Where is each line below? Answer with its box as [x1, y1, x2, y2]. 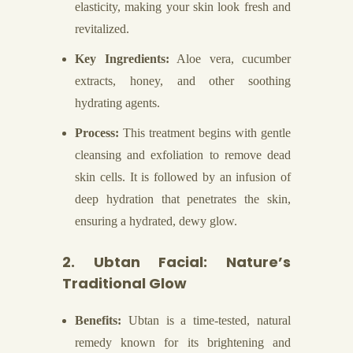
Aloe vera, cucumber [169, 52, 291, 65]
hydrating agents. [75, 96, 160, 110]
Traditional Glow [62, 273, 187, 293]
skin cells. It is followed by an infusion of [75, 170, 291, 184]
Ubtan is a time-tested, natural [121, 314, 291, 327]
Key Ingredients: [75, 52, 169, 65]
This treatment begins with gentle [119, 126, 291, 139]
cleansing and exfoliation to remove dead [75, 148, 291, 162]
